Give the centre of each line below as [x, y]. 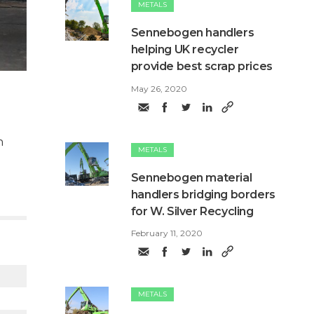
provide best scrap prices [202, 67]
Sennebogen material [191, 177]
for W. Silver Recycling [192, 211]
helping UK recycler [185, 50]
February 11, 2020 [166, 233]
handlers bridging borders [203, 194]
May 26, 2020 [159, 88]
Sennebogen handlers [192, 33]
